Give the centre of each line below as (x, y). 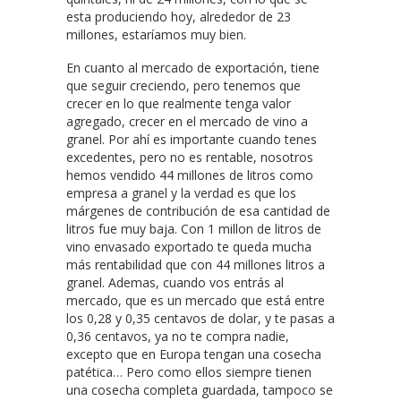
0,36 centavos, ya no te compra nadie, (178, 337)
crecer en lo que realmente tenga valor (179, 104)
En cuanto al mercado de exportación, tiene (193, 68)
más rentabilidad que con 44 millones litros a (196, 265)
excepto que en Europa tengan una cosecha (194, 354)
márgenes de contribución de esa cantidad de (198, 211)
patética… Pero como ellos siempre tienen (189, 372)
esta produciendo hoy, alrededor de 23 (179, 17)
